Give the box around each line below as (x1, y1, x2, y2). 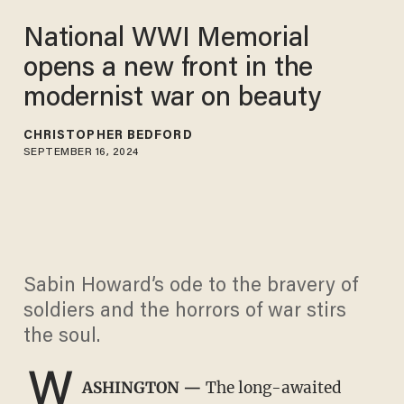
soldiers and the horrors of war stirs (23, 302, 346, 323)
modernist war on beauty (23, 85, 322, 113)
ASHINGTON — (81, 378, 202, 399)
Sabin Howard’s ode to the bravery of (23, 277, 358, 298)
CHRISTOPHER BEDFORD (23, 129, 193, 142)
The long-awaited (201, 378, 342, 399)
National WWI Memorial (23, 25, 309, 53)
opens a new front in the (23, 55, 314, 83)
